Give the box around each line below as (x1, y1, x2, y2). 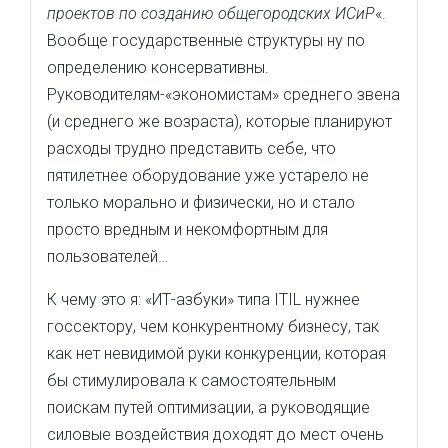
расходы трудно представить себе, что (47, 139, 336, 158)
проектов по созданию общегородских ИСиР (47, 4, 375, 23)
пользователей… (47, 247, 168, 266)
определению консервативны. (47, 58, 269, 77)
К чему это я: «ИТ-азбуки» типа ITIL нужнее (47, 290, 360, 309)
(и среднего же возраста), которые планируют (47, 112, 392, 131)
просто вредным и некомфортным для (47, 220, 328, 239)
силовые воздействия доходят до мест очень (47, 425, 384, 444)
